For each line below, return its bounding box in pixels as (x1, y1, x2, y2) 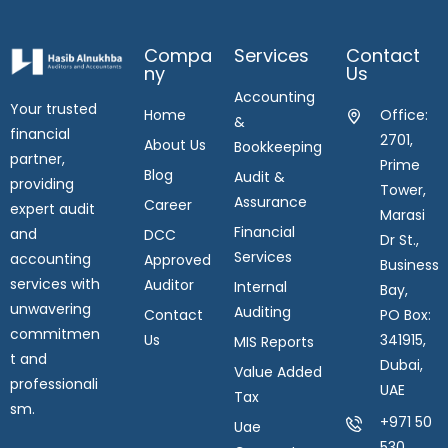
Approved (144, 249, 212, 270)
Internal (233, 276, 287, 297)
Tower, (379, 179, 426, 200)
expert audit (10, 199, 95, 220)
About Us (144, 134, 207, 155)
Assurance (233, 191, 307, 212)
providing (10, 174, 74, 195)
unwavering (10, 299, 91, 320)
